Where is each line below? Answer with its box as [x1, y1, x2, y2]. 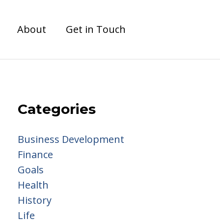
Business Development [18, 133, 124, 146]
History [18, 193, 52, 207]
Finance [18, 148, 53, 161]
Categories [18, 101, 96, 117]
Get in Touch [66, 23, 126, 36]
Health [18, 178, 49, 192]
